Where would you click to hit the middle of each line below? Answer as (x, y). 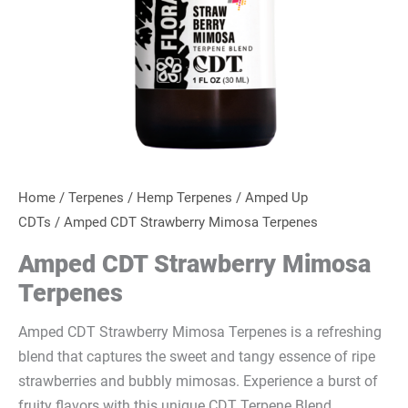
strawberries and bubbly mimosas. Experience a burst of (198, 382)
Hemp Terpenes (184, 198)
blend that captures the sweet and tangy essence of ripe (197, 357)
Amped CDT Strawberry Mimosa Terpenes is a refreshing (200, 332)
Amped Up (276, 198)
